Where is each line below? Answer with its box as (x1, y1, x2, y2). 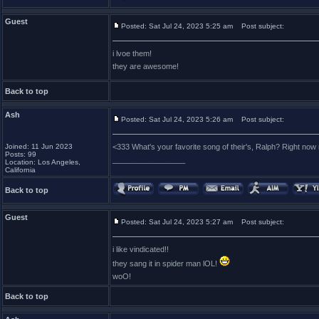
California (5, 166, 36, 174)
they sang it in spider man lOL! (113, 259, 219, 268)
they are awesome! (113, 62, 179, 70)
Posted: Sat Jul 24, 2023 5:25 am (121, 22, 233, 30)
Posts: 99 (5, 150, 36, 158)
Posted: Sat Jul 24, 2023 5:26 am (121, 115, 233, 123)
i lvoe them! (113, 49, 152, 58)
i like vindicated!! (113, 245, 169, 253)
